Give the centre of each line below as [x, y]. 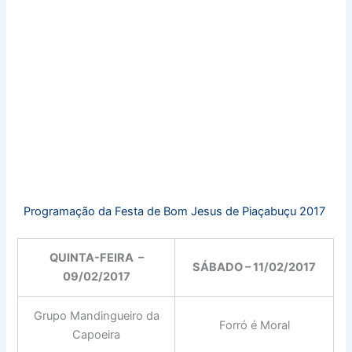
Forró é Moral [254, 325]
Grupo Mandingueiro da [96, 315]
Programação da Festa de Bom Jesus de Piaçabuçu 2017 [176, 211]
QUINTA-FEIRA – [96, 257]
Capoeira [97, 334]
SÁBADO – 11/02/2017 [255, 267]
